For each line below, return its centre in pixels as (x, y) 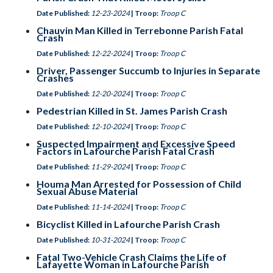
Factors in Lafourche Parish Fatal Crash (126, 151)
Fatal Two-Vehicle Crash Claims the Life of (132, 257)
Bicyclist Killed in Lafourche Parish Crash (128, 224)
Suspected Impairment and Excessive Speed (136, 144)
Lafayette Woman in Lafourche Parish (123, 264)
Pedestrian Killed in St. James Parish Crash (132, 111)
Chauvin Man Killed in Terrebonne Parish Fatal (140, 30)
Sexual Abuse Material (87, 191)
